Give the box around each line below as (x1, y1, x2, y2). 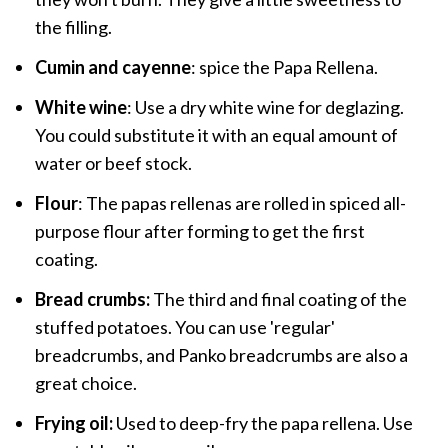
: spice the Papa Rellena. (190, 56, 378, 79)
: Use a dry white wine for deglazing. (126, 96, 404, 119)
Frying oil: (34, 412, 116, 435)
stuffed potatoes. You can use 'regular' (34, 316, 335, 339)
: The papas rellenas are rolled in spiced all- (77, 192, 406, 215)
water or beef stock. (34, 152, 192, 175)
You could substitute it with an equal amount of (34, 124, 398, 147)
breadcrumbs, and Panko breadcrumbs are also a (34, 344, 408, 367)
